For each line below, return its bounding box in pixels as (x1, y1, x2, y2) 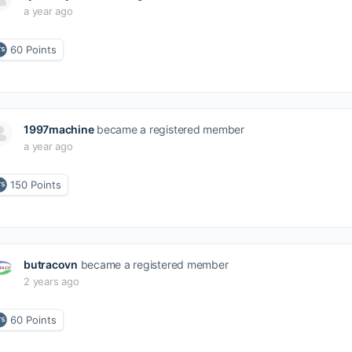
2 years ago (24, 275, 79, 288)
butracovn (24, 258, 78, 271)
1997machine (24, 123, 94, 136)
